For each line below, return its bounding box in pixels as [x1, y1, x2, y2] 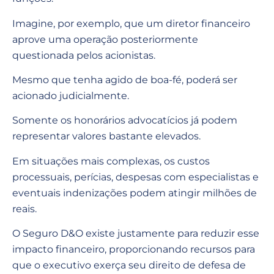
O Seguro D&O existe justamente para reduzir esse [12, 228, 259, 240]
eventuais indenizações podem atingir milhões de [12, 187, 257, 199]
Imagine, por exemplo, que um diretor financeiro [12, 17, 250, 29]
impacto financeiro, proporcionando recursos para [12, 243, 255, 256]
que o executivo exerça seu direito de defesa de [12, 259, 246, 272]
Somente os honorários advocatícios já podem [12, 114, 237, 127]
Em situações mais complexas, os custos [12, 155, 210, 167]
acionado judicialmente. [12, 89, 129, 102]
